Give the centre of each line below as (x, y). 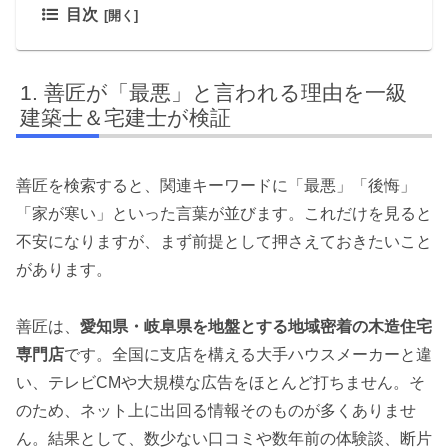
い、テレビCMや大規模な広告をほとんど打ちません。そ (220, 382)
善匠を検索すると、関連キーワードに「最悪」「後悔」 (216, 185)
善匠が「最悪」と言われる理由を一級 (226, 92)
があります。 (64, 269)
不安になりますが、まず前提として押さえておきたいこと (224, 241)
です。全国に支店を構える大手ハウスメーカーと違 (248, 354)
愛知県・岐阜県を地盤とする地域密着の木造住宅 (256, 326)
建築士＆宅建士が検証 (126, 117)
